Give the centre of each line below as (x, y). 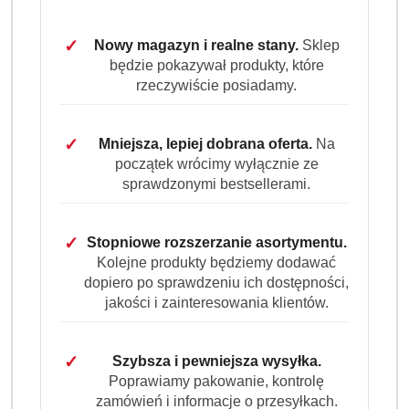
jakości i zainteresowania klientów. (216, 303)
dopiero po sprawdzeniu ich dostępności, (216, 283)
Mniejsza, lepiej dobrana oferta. (205, 144)
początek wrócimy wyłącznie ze (216, 164)
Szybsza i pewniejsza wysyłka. (216, 361)
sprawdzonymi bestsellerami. (216, 184)
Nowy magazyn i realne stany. (196, 45)
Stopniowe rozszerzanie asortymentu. (216, 242)
